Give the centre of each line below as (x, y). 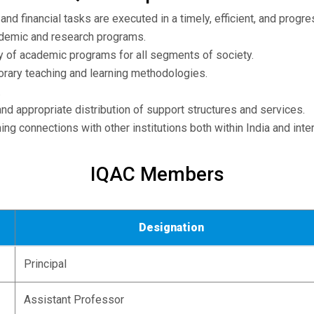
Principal (45, 264)
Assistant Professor (74, 300)
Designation (171, 227)
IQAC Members (157, 174)
